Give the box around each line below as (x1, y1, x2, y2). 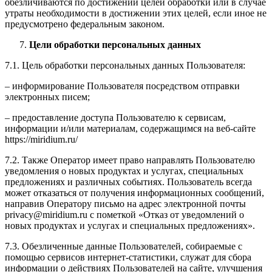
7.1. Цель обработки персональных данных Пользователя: (5, 60, 245, 71)
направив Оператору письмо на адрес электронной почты (5, 199, 246, 209)
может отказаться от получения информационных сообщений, (5, 188, 264, 199)
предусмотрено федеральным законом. (5, 19, 165, 30)
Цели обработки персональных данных (29, 39, 201, 50)
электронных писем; (5, 92, 90, 103)
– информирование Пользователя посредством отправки (5, 81, 240, 92)
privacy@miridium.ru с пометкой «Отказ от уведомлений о (5, 209, 244, 220)
